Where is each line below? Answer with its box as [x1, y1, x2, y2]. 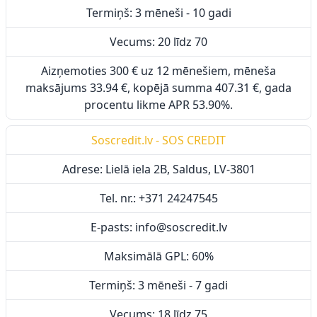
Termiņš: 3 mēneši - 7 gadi [89, 277, 228, 293]
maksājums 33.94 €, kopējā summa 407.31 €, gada [25, 80, 292, 96]
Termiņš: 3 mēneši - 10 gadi [86, 5, 231, 21]
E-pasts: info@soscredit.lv [90, 219, 227, 235]
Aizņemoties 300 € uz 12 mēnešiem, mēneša [41, 63, 276, 79]
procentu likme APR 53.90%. [84, 97, 233, 113]
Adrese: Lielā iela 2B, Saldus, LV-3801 [62, 161, 255, 177]
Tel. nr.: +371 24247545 [99, 190, 218, 206]
